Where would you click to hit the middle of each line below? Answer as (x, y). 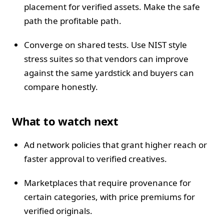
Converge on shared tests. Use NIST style (105, 45)
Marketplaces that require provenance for (107, 183)
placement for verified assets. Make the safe (112, 7)
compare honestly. (61, 87)
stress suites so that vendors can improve (106, 59)
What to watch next (65, 121)
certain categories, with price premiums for (109, 197)
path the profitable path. (73, 21)
